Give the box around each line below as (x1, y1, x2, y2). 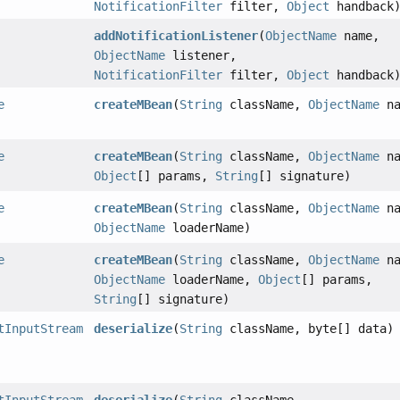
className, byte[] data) (222, 321, 395, 337)
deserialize (94, 321, 173, 337)
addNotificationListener (94, 29, 259, 44)
